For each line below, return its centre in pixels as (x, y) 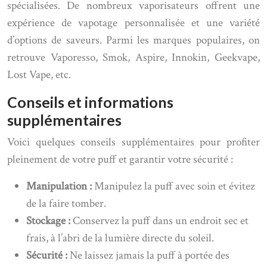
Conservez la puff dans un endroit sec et (161, 221)
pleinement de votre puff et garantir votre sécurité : (120, 159)
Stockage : (49, 221)
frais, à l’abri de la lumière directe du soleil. (120, 238)
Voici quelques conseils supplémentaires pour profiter (133, 142)
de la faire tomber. (66, 204)
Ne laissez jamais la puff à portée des (150, 255)
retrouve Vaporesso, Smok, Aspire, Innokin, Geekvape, (133, 58)
